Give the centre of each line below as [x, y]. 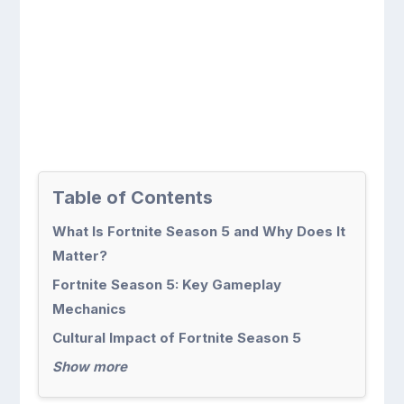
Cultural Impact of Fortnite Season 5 [177, 338]
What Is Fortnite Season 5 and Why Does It [199, 231]
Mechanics [90, 309]
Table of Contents [133, 197]
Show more [90, 367]
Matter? [80, 256]
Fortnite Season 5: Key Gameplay [167, 285]
